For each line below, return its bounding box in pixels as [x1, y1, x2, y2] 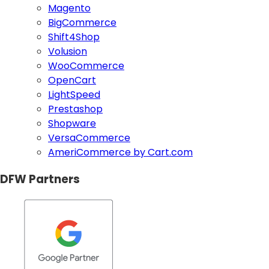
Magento [48, 1, 91, 16]
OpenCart [48, 73, 96, 88]
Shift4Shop [48, 30, 100, 44]
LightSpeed [48, 88, 100, 102]
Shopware [48, 116, 96, 131]
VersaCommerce [48, 131, 130, 145]
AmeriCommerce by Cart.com [48, 145, 193, 160]
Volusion [48, 44, 87, 59]
